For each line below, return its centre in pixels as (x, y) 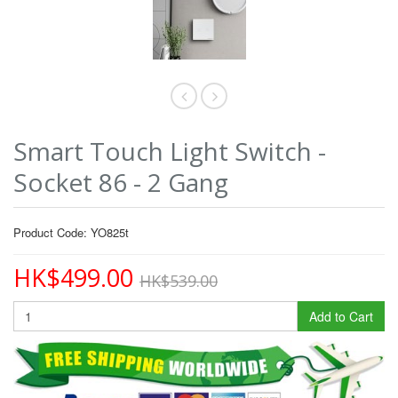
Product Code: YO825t (71, 232)
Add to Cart (341, 316)
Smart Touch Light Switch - (170, 151)
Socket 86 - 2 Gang (121, 182)
